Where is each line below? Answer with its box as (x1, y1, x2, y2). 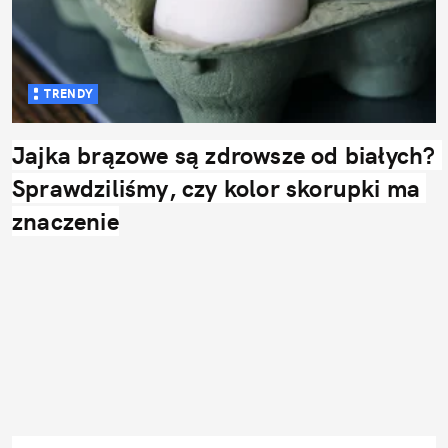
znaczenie (12, 205, 119, 236)
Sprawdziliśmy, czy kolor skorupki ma (12, 172, 421, 203)
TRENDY (44, 85, 94, 101)
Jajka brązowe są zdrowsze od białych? (12, 139, 436, 170)
